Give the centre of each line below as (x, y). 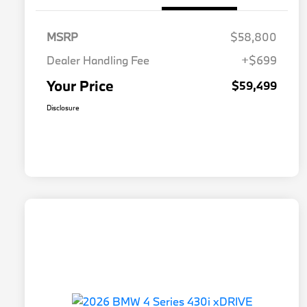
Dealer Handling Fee (98, 60)
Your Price (80, 86)
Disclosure (63, 108)
